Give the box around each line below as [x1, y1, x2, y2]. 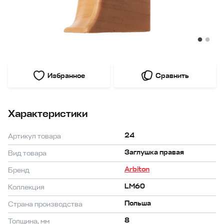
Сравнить [155, 71, 189, 80]
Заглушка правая [124, 148, 184, 157]
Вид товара [8, 149, 46, 158]
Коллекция [8, 183, 44, 192]
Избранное [47, 71, 85, 80]
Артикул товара [8, 132, 61, 141]
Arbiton [124, 165, 149, 174]
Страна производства [8, 200, 82, 209]
